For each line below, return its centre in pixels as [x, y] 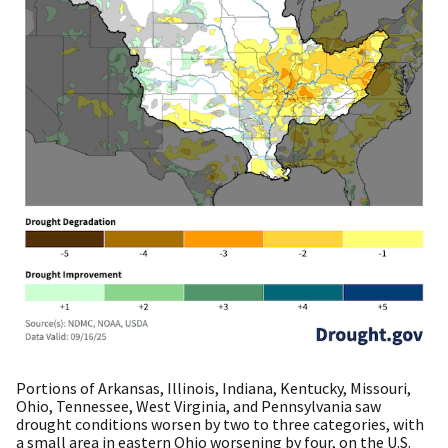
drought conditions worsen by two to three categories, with [220, 424]
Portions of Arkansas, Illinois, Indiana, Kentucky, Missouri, [213, 388]
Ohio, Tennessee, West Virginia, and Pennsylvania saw [198, 406]
